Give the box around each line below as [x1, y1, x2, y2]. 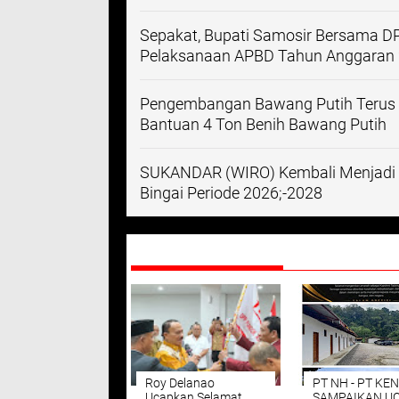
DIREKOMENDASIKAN [131, 240, 283, 261]
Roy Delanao [145, 376, 215, 390]
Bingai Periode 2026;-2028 [140, 183, 322, 202]
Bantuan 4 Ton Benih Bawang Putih [140, 115, 387, 134]
